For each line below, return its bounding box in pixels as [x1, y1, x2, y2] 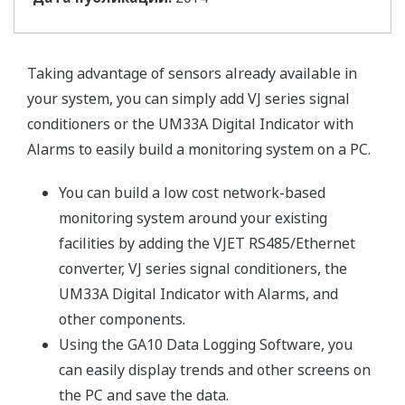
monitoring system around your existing [59, 208, 327, 228]
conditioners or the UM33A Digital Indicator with [27, 114, 353, 134]
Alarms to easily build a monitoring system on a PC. [27, 139, 371, 159]
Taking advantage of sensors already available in [27, 63, 357, 83]
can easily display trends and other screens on [59, 360, 371, 380]
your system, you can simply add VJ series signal [27, 89, 350, 108]
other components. [59, 309, 185, 329]
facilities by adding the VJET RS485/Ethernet [59, 233, 355, 253]
